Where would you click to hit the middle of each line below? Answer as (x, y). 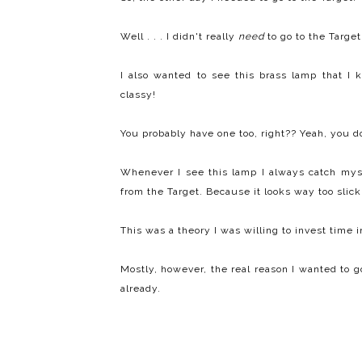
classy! (138, 95)
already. (141, 289)
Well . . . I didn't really (179, 37)
